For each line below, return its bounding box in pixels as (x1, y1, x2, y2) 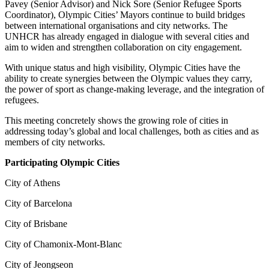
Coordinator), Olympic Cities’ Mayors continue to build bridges (5, 9, 245, 20)
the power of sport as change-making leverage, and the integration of (5, 83, 264, 94)
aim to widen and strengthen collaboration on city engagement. (5, 41, 242, 52)
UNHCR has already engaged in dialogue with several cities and (5, 31, 249, 41)
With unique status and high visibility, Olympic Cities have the (5, 62, 240, 73)
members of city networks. (5, 136, 107, 147)
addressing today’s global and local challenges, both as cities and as (5, 125, 259, 136)
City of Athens (5, 177, 60, 188)
